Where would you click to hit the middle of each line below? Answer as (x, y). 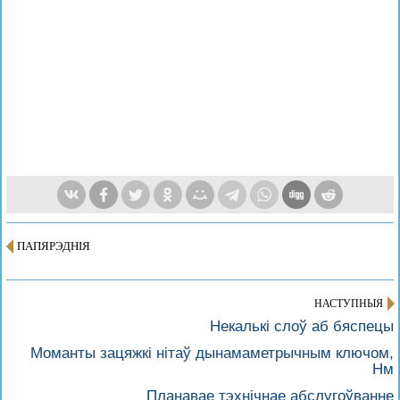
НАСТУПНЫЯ (349, 304)
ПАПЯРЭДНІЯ (54, 246)
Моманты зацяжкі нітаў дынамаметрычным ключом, (212, 353)
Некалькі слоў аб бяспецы (302, 326)
